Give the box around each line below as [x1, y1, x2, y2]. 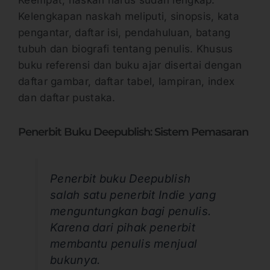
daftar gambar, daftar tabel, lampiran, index [18, 75, 235, 87]
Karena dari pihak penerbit [50, 220, 195, 234]
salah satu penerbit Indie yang [50, 187, 216, 202]
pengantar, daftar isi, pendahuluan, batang [18, 26, 231, 39]
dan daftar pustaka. [18, 91, 116, 104]
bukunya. [50, 253, 101, 267]
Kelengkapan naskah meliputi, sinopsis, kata [18, 10, 239, 22]
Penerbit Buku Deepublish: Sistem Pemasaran [18, 125, 248, 139]
